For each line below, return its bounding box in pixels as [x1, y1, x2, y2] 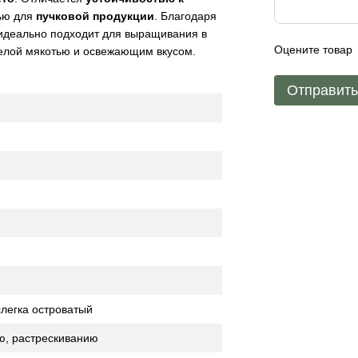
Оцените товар [274, 43, 353, 56]
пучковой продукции [36, 10, 154, 23]
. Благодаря [154, 10, 217, 23]
